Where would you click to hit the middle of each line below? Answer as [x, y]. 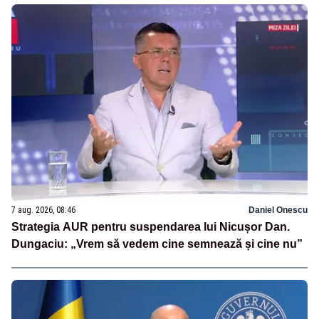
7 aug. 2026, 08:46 [43, 210]
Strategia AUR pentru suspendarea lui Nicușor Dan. [151, 227]
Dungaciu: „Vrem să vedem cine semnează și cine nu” [157, 244]
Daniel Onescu [278, 210]
